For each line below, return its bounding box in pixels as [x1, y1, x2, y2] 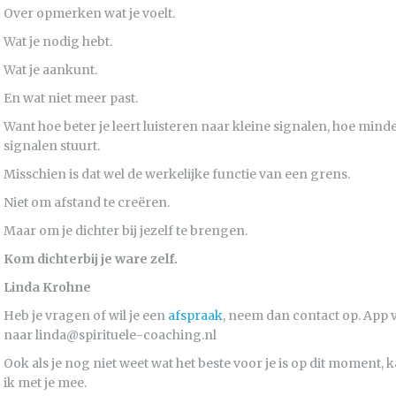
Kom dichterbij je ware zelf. [4, 251, 178, 267]
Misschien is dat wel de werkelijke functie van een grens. [4, 166, 350, 182]
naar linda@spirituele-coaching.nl [4, 327, 217, 343]
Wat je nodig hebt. [4, 34, 112, 49]
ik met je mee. [4, 375, 87, 391]
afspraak [168, 308, 223, 324]
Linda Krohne [4, 279, 91, 295]
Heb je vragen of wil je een [4, 308, 168, 324]
